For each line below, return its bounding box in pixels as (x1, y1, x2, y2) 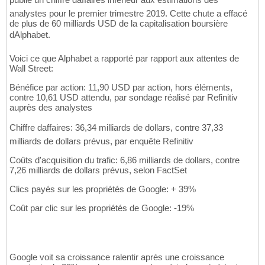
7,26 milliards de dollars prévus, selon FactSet (9, 165, 187, 176)
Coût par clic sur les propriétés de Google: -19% (9, 203, 194, 214)
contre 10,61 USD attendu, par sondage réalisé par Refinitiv (9, 92, 238, 103)
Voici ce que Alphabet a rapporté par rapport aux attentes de (9, 53, 239, 64)
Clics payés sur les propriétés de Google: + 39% (9, 184, 196, 195)
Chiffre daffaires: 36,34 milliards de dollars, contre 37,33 (9, 122, 223, 133)
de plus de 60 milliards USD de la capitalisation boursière (9, 18, 228, 29)
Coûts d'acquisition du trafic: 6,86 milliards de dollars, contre (9, 155, 240, 166)
